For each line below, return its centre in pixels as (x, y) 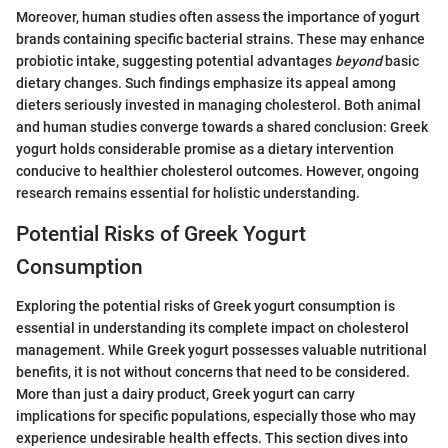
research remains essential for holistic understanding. (188, 193)
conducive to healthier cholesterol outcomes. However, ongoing (217, 171)
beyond (358, 61)
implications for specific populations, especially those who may (216, 415)
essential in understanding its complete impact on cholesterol (212, 327)
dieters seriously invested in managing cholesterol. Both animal (218, 105)
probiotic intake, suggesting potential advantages (175, 61)
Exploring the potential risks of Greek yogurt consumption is (205, 305)
